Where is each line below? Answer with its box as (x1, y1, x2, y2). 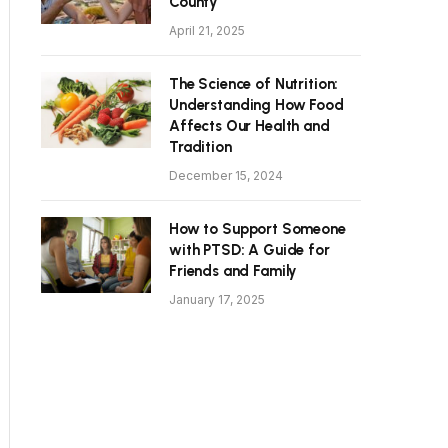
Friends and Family (169, 262, 298, 281)
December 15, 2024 (169, 168, 283, 184)
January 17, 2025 (169, 292, 265, 308)
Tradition (169, 138, 232, 157)
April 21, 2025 (169, 23, 245, 39)
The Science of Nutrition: (169, 75, 339, 94)
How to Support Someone (169, 220, 346, 239)
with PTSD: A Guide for (169, 241, 330, 260)
